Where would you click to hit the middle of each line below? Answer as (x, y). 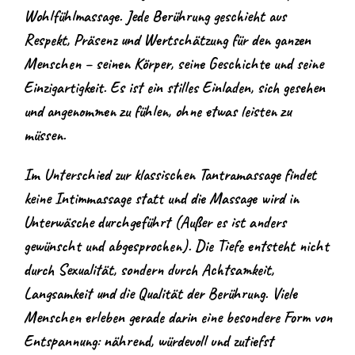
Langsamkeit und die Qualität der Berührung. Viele (160, 293)
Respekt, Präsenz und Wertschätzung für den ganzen (167, 40)
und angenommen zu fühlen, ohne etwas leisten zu (157, 111)
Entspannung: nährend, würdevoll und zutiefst (149, 341)
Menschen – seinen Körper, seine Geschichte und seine (174, 63)
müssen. (45, 135)
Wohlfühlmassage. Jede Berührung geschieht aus (155, 16)
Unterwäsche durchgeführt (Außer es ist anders (155, 222)
